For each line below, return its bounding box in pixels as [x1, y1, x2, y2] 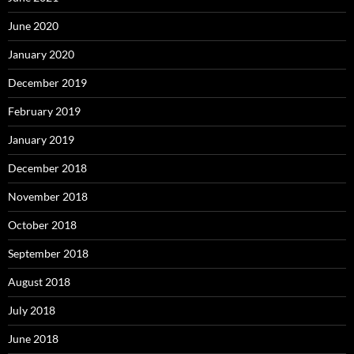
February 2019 [8, 104, 81, 119]
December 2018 [8, 161, 87, 175]
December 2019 [8, 76, 87, 90]
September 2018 [8, 247, 88, 261]
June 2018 [8, 332, 58, 346]
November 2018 [8, 190, 88, 204]
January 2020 [8, 47, 74, 62]
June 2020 [8, 19, 58, 33]
